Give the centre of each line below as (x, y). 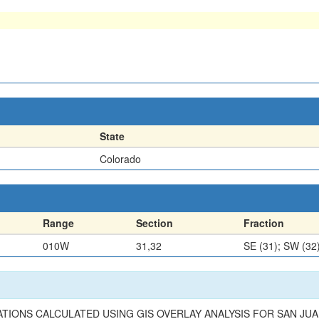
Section (155, 223)
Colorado (120, 158)
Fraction (264, 223)
